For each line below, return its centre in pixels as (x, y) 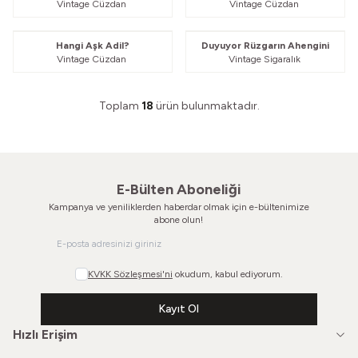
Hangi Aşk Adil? (93, 46)
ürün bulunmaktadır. (206, 106)
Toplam (120, 106)
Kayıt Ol (179, 309)
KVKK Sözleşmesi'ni (130, 274)
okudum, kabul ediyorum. (227, 274)
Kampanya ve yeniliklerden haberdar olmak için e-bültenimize (179, 207)
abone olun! (179, 220)
